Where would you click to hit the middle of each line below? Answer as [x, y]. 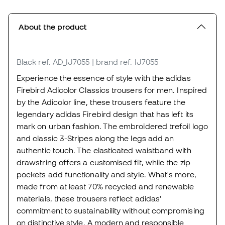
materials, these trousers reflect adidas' [89, 199]
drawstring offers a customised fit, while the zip [103, 162]
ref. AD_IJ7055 [64, 62]
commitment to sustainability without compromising [110, 211]
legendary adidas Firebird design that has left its [105, 114]
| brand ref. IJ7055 [125, 62]
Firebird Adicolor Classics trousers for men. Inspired [112, 90]
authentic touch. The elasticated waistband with [104, 150]
